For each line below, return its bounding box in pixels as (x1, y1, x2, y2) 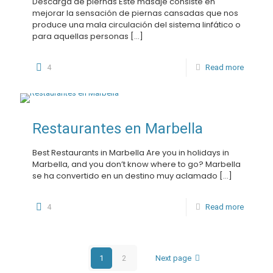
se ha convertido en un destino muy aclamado (32, 170, 218, 182)
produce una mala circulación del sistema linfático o (32, 19, 241, 30)
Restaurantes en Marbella (32, 120, 203, 137)
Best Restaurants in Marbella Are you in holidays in (32, 147, 229, 158)
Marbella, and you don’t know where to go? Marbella (32, 158, 241, 170)
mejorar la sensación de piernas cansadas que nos (32, 7, 238, 19)
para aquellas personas (32, 30, 129, 42)
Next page (155, 253, 192, 263)
